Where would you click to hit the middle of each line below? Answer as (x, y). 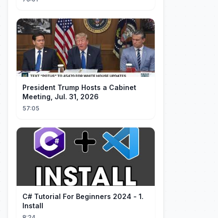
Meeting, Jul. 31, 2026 (61, 97)
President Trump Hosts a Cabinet (79, 87)
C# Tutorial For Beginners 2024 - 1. (83, 196)
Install (33, 206)
